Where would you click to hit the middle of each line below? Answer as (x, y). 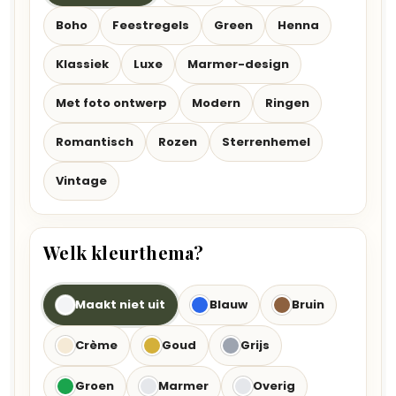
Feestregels (151, 25)
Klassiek (83, 64)
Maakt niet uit (121, 304)
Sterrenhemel (267, 141)
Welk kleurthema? (124, 252)
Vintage (82, 180)
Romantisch (95, 141)
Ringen (288, 103)
